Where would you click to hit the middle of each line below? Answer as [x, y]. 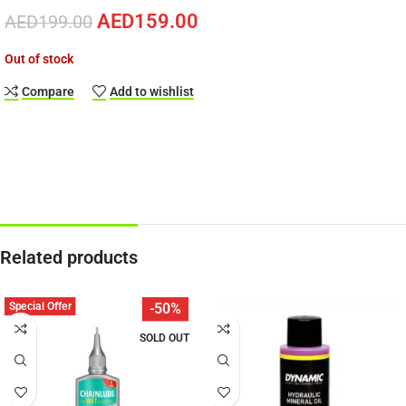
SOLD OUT [164, 338]
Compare [48, 92]
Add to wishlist [152, 92]
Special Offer [40, 306]
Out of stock [39, 59]
